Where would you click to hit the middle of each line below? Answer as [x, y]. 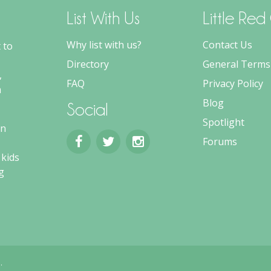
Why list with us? [104, 44]
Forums [220, 141]
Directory [88, 64]
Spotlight [224, 122]
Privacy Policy [233, 83]
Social [87, 109]
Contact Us [227, 44]
